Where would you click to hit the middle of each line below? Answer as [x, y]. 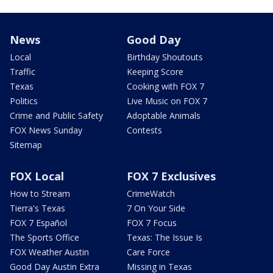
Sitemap [26, 145]
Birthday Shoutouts [165, 57]
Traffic [23, 72]
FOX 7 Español [38, 223]
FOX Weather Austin [49, 252]
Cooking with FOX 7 [165, 87]
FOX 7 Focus [152, 223]
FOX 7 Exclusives [171, 176]
